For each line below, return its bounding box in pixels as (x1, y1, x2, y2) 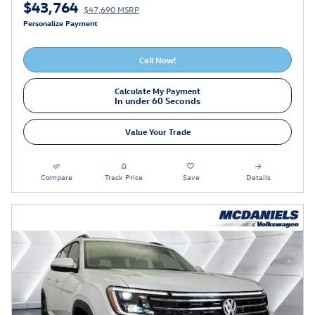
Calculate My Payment (115, 84, 200, 96)
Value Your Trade (124, 126, 191, 138)
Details (245, 171, 271, 182)
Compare (41, 171, 73, 182)
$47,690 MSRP (84, 3, 139, 15)
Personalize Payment (23, 17, 98, 28)
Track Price (105, 171, 143, 182)
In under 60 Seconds (115, 94, 200, 106)
